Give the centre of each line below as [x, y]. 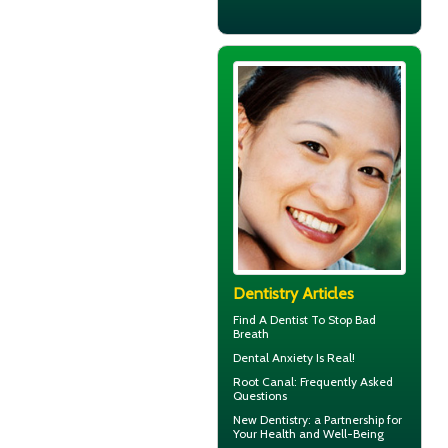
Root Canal [263, 382]
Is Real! [334, 358]
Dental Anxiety [273, 358]
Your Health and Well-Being [308, 434]
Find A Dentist [270, 320]
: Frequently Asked [343, 382]
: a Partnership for [355, 420]
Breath [251, 334]
